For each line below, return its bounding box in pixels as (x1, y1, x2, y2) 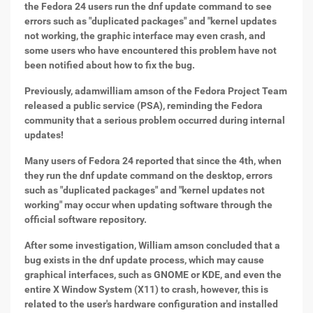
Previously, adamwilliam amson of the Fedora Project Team (24, 85, 287, 96)
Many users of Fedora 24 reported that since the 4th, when (24, 155, 282, 166)
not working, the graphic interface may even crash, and (24, 30, 265, 41)
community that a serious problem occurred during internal (24, 115, 285, 126)
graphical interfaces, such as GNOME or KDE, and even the (24, 269, 282, 280)
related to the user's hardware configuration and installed (24, 298, 278, 310)
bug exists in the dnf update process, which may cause (24, 254, 264, 265)
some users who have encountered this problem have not (24, 45, 277, 56)
